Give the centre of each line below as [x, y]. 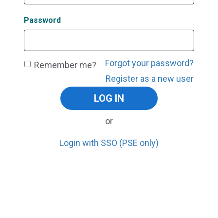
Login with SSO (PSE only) [109, 143]
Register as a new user [150, 79]
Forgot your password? [149, 63]
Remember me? [65, 65]
